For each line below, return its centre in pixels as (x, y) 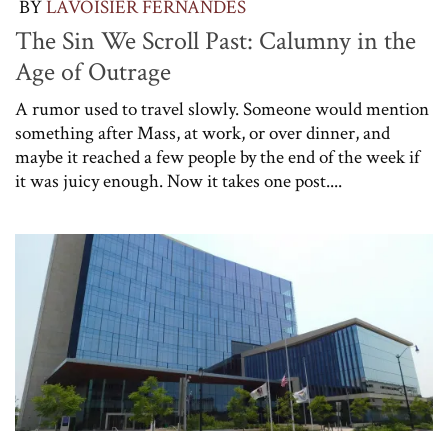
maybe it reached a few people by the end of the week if (217, 158)
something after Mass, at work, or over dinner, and (202, 134)
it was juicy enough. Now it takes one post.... (178, 182)
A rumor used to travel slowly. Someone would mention (222, 110)
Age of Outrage (93, 72)
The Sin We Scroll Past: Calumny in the (215, 41)
